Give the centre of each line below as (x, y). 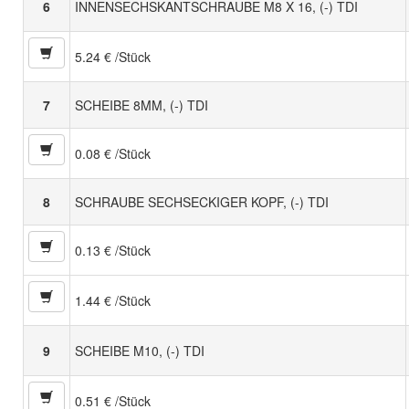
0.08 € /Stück (113, 154)
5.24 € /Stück (113, 57)
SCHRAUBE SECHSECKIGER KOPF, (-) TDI (202, 202)
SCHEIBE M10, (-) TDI (140, 351)
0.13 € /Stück (113, 251)
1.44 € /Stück (113, 301)
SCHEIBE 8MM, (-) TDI (142, 105)
